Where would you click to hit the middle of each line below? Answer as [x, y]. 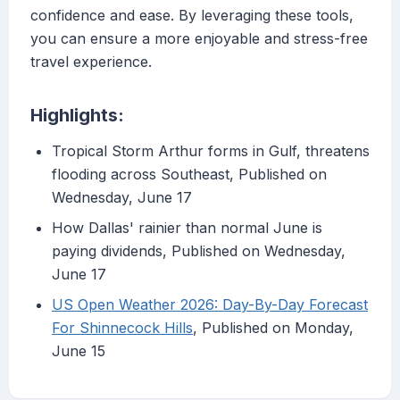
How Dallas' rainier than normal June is [187, 228]
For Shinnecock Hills [122, 328]
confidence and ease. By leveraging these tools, [192, 16]
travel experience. [91, 62]
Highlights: [77, 116]
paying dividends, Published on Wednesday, [199, 251]
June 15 [79, 351]
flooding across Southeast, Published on [189, 175]
